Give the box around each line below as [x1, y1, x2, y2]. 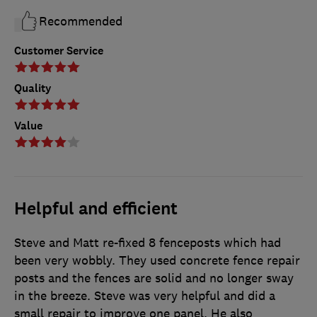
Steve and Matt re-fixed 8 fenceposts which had [14, 235, 281, 251]
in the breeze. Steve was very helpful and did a [14, 288, 275, 304]
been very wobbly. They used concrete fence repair [14, 253, 300, 269]
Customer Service [14, 43, 103, 59]
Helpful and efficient [14, 197, 178, 221]
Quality [14, 81, 52, 96]
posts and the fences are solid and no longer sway [14, 270, 294, 287]
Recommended [39, 13, 122, 30]
